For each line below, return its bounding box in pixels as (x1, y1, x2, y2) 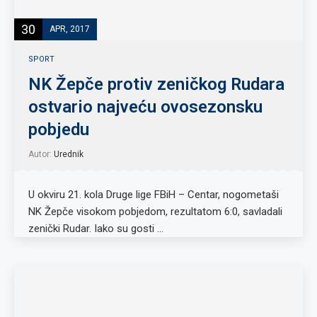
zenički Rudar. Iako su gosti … (28, 222, 163, 235)
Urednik (54, 149, 83, 159)
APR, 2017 (50, 23, 90, 34)
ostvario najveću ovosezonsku (28, 97, 263, 117)
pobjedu (28, 120, 89, 139)
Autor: (28, 149, 54, 159)
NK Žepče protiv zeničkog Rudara (28, 74, 284, 94)
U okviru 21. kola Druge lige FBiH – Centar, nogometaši (28, 188, 279, 201)
